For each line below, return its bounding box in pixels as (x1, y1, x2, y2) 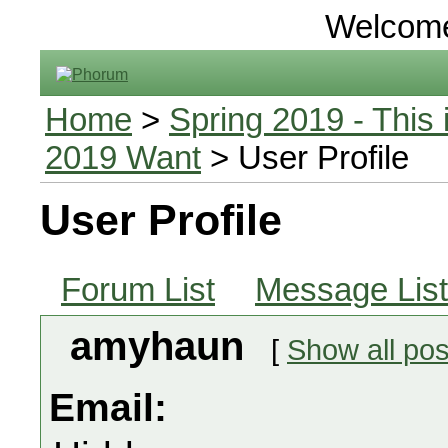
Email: (49, 386, 167, 429)
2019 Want (45, 139, 201, 176)
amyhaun (70, 324, 255, 369)
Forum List (61, 271, 215, 308)
